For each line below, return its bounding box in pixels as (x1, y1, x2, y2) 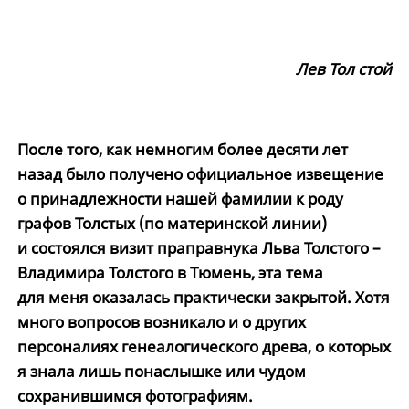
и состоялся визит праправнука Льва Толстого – (16, 237, 381, 259)
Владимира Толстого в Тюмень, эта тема (16, 262, 323, 284)
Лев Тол (296, 58, 359, 80)
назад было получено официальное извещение (16, 163, 383, 185)
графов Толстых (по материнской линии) (16, 213, 327, 235)
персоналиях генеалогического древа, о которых (16, 336, 391, 358)
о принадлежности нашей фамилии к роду (16, 188, 343, 210)
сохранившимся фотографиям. (16, 385, 253, 407)
